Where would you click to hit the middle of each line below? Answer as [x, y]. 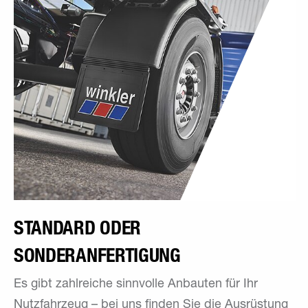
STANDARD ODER [77, 227]
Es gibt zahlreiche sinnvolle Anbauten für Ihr [136, 284]
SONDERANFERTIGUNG [97, 255]
